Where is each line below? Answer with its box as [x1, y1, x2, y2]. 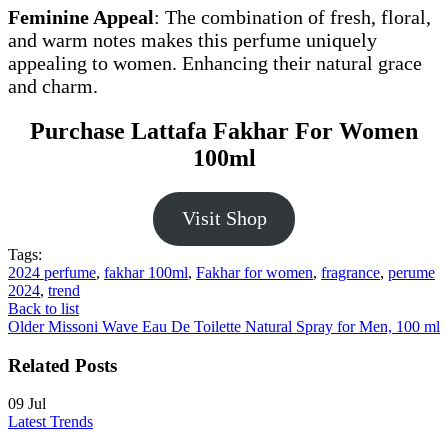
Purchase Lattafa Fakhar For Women [30, 118, 418, 145]
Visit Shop [181, 207, 267, 230]
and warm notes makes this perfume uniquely [8, 29, 377, 52]
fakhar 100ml [104, 263, 188, 281]
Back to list [8, 299, 79, 317]
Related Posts [8, 354, 117, 376]
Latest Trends [8, 413, 93, 431]
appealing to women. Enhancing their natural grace [8, 52, 422, 75]
